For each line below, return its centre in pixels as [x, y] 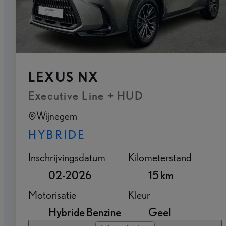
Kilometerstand [160, 157]
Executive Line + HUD [86, 96]
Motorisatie [52, 195]
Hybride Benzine [85, 212]
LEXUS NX [64, 77]
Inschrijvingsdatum [67, 157]
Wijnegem [57, 116]
